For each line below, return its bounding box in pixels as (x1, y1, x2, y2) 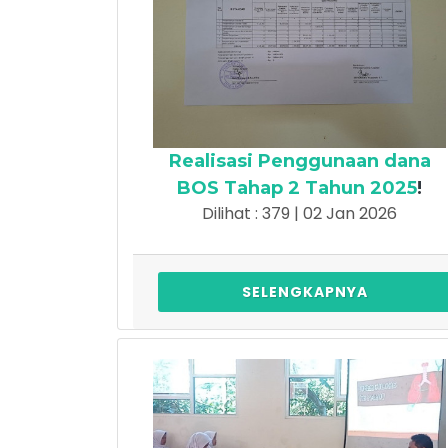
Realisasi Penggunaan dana (168, 149, 431, 172)
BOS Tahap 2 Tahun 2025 (177, 176, 417, 199)
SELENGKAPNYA (241, 281, 368, 302)
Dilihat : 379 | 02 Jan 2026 (202, 201, 397, 225)
